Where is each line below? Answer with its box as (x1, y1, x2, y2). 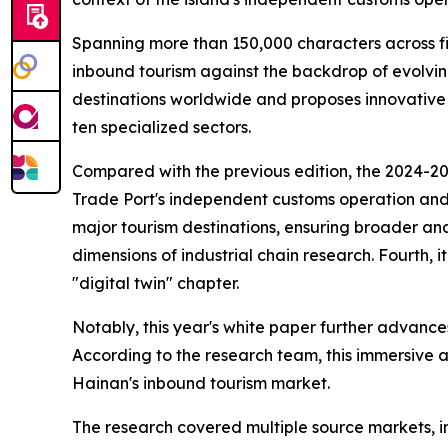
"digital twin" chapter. (72, 273, 239, 294)
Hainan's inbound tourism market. (72, 373, 330, 394)
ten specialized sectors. (72, 117, 251, 138)
